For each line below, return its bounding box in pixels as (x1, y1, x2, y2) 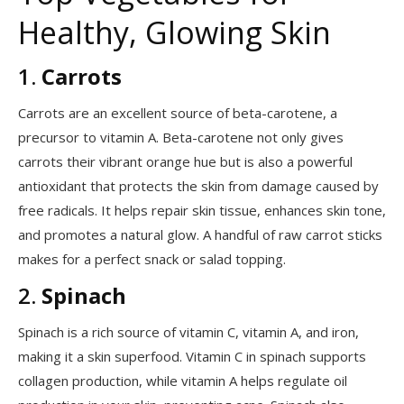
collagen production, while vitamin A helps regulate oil (18, 372, 347, 390)
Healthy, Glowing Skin (18, 12, 331, 53)
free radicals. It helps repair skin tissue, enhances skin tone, (18, 201, 386, 219)
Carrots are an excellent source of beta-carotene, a (18, 104, 337, 122)
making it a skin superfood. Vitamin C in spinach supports (18, 347, 366, 365)
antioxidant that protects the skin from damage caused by (18, 177, 379, 195)
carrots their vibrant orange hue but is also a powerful (18, 152, 353, 170)
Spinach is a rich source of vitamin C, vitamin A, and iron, (18, 323, 359, 341)
